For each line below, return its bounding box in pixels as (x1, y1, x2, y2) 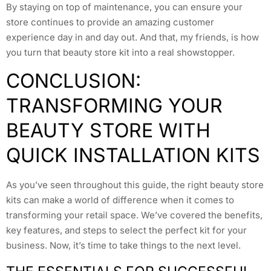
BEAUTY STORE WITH (6, 119, 211, 143)
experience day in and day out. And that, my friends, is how (6, 31, 259, 43)
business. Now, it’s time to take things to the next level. (6, 240, 241, 252)
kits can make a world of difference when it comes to (6, 194, 234, 206)
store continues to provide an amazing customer (6, 16, 214, 28)
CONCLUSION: (6, 69, 141, 93)
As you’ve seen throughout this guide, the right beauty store (6, 179, 264, 191)
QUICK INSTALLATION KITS (6, 143, 260, 168)
